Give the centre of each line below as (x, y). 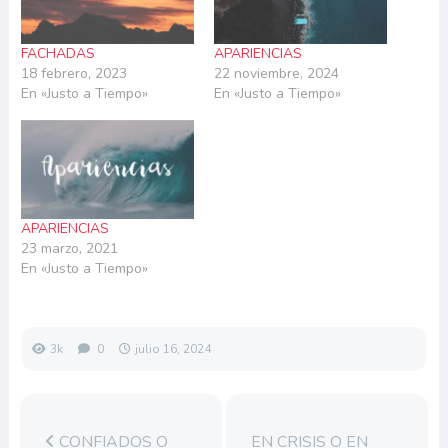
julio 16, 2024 (172, 348)
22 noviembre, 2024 (276, 73)
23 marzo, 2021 (69, 248)
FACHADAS (57, 53)
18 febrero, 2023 (73, 73)
